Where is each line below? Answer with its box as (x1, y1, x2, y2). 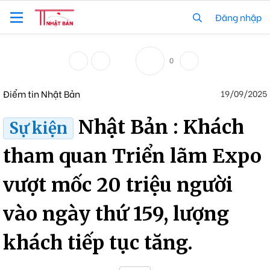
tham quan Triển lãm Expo (3, 144, 262, 169)
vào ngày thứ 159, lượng (3, 202, 229, 227)
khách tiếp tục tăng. (3, 231, 193, 256)
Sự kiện (8, 119, 67, 139)
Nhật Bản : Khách (78, 115, 244, 140)
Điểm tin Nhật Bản (3, 87, 80, 100)
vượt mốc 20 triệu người (3, 173, 233, 198)
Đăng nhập (215, 10, 262, 24)
